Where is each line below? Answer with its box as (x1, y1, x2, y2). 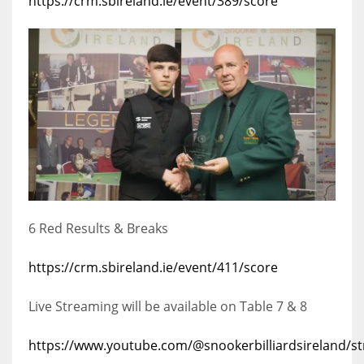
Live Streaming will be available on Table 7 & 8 (28, 297, 307, 316)
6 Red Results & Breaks (28, 219, 168, 238)
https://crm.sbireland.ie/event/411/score (28, 258, 278, 277)
